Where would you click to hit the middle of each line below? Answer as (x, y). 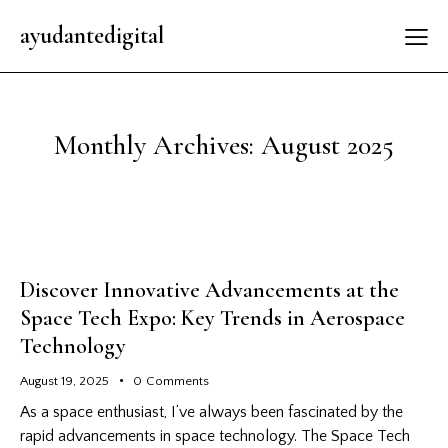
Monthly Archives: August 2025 (224, 144)
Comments (177, 380)
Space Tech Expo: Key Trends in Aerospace (212, 317)
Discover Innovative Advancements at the (209, 289)
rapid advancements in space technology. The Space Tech (215, 436)
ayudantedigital (92, 35)
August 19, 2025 (64, 380)
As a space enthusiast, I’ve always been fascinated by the (211, 412)
